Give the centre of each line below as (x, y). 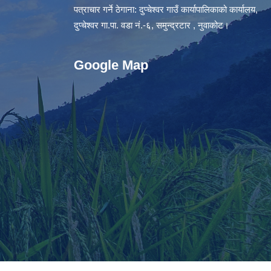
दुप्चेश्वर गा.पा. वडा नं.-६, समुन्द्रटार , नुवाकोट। (152, 25)
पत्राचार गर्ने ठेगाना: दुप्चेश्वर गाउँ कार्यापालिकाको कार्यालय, (166, 9)
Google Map (111, 65)
